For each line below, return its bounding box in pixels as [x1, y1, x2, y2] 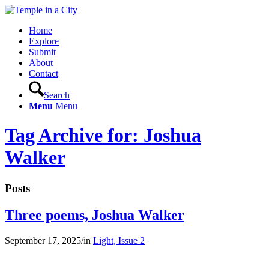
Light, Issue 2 [93, 235, 145, 246]
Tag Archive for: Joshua [5, 124, 201, 147]
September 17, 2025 [5, 235, 81, 246]
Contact [29, 68, 58, 79]
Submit [29, 47, 56, 57]
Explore [29, 36, 59, 46]
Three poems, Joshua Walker [5, 207, 184, 223]
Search [44, 90, 70, 100]
